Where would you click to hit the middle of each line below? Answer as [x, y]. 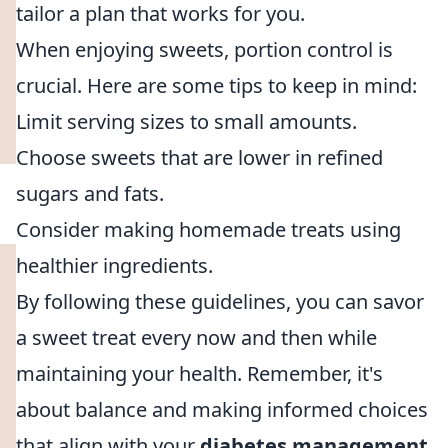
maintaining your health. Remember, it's [199, 373]
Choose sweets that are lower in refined [199, 157]
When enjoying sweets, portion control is [204, 49]
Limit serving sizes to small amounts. [186, 121]
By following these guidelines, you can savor [220, 301]
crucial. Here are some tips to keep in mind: [216, 85]
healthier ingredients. [114, 265]
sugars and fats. [90, 193]
